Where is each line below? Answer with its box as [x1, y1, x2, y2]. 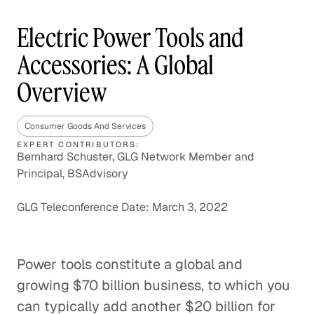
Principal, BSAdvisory [17, 166, 128, 181]
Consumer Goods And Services [25, 121, 146, 132]
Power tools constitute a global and [17, 255, 243, 273]
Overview [17, 76, 107, 108]
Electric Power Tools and [17, 22, 244, 53]
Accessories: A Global [17, 49, 214, 81]
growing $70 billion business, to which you [17, 276, 290, 294]
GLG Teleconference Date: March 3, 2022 [17, 200, 228, 214]
